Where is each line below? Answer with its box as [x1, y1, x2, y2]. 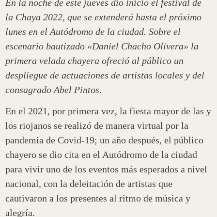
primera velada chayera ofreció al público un [5, 55, 184, 66]
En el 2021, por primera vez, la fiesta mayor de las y [5, 106, 212, 117]
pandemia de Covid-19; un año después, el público [5, 135, 204, 146]
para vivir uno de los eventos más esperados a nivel [5, 164, 208, 175]
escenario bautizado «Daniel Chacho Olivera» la [5, 40, 199, 51]
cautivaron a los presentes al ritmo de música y [5, 193, 191, 204]
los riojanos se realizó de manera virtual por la [5, 120, 189, 131]
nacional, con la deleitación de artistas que [5, 178, 173, 189]
